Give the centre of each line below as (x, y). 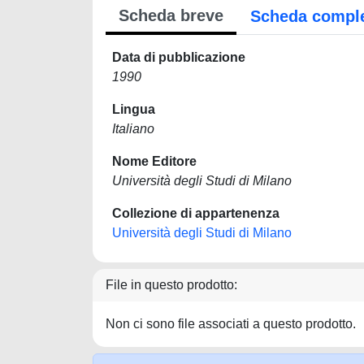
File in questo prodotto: (171, 285)
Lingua (134, 109)
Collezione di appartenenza (196, 213)
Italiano (133, 129)
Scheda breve (171, 15)
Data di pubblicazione (179, 57)
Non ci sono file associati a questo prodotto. (231, 324)
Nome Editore (154, 161)
